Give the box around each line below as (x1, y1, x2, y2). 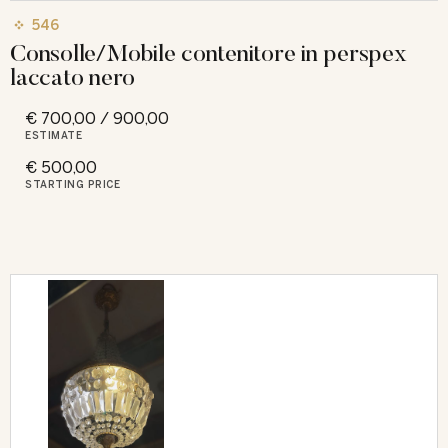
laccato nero (10, 61, 135, 91)
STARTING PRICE (25, 178, 120, 191)
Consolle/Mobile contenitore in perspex (10, 37, 407, 67)
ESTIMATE (25, 129, 82, 142)
